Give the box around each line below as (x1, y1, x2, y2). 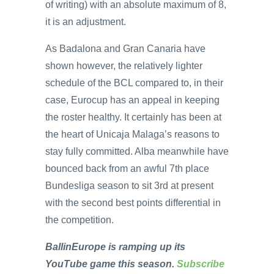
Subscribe (177, 259, 224, 270)
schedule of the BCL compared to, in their (45, 78, 223, 89)
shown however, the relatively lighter (45, 61, 202, 72)
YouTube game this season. (45, 259, 177, 270)
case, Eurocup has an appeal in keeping (45, 95, 220, 106)
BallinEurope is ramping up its (45, 242, 185, 253)
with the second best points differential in (45, 198, 221, 209)
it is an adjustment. (45, 17, 126, 28)
